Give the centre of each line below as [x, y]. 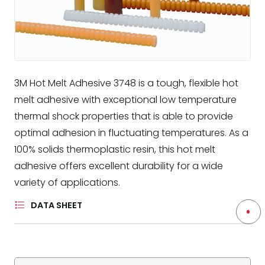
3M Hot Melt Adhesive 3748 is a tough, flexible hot [126, 83]
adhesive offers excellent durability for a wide [119, 166]
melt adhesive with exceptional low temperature [125, 100]
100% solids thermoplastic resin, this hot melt [115, 150]
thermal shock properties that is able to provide [124, 117]
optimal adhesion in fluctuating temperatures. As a [131, 133]
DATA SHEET [56, 206]
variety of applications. [67, 183]
